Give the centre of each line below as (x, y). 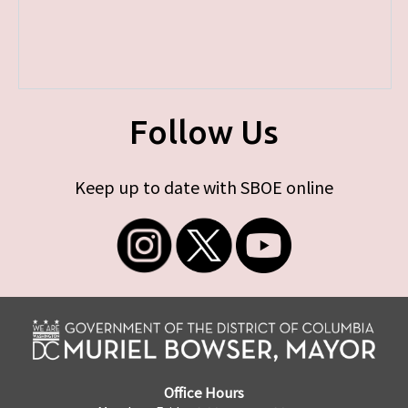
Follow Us (204, 132)
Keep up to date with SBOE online (204, 187)
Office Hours (204, 392)
